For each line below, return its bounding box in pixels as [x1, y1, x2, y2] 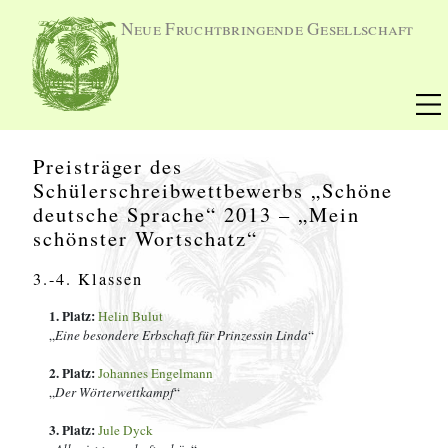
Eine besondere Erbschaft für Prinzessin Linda [55, 326, 308, 344]
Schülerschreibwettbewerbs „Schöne [33, 176, 393, 204]
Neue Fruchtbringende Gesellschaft [120, 17, 414, 40]
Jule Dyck [98, 421, 153, 439]
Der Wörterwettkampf [55, 383, 174, 401]
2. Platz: [49, 363, 98, 383]
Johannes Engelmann [98, 364, 213, 382]
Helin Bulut [98, 307, 163, 325]
